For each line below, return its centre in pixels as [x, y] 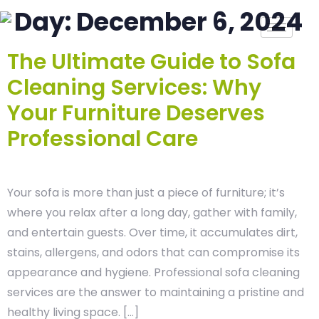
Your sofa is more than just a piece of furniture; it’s [146, 193]
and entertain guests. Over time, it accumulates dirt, [152, 232]
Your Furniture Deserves [136, 113]
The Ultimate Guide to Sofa [151, 62]
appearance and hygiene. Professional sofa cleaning [153, 272]
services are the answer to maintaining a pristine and [156, 292]
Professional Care [103, 139]
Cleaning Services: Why [134, 88]
